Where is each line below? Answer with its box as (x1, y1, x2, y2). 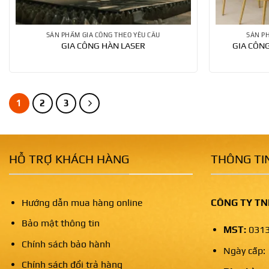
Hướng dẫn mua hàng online (21, 196, 143, 208)
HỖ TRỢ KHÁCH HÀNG (9, 152, 129, 166)
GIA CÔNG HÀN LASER (61, 41, 145, 51)
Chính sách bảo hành (21, 238, 110, 250)
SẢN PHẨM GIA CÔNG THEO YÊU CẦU (46, 31, 160, 38)
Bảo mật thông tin (21, 217, 100, 229)
